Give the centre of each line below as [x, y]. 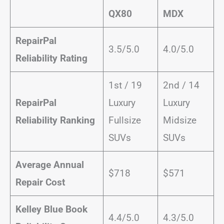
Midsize [179, 120]
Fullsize [124, 120]
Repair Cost [41, 182]
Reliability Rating [51, 58]
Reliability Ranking [56, 120]
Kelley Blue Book [51, 209]
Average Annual [49, 164]
